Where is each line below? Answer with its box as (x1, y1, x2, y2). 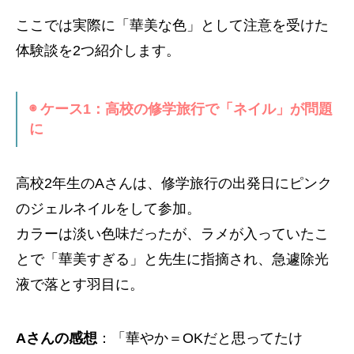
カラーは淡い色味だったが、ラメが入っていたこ (16, 225, 329, 242)
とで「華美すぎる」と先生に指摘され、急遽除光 (16, 250, 329, 267)
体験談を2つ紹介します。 (16, 42, 180, 58)
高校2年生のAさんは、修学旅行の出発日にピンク (16, 175, 332, 191)
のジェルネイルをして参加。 (16, 200, 201, 217)
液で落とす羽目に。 (16, 276, 144, 292)
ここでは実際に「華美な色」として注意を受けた (16, 17, 329, 33)
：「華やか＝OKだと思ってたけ (97, 330, 303, 346)
